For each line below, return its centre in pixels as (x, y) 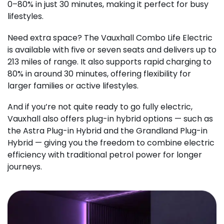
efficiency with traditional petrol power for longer (105, 155)
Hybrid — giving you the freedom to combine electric (111, 143)
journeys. (25, 167)
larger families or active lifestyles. (73, 85)
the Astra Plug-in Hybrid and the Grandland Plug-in (107, 131)
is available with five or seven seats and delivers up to (112, 49)
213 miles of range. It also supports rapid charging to (109, 61)
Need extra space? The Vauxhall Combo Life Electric (110, 37)
